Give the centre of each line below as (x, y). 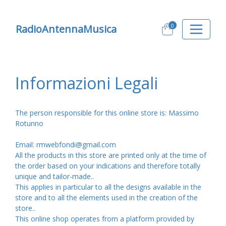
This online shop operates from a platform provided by (105, 219)
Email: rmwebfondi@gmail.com (66, 145)
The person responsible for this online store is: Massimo (107, 113)
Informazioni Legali (87, 83)
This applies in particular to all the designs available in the (108, 187)
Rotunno (29, 123)
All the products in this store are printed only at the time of (111, 155)
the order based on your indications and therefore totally (108, 166)
